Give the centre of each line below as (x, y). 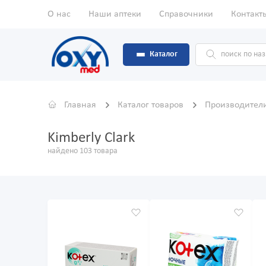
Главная (80, 105)
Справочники (186, 14)
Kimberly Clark (91, 138)
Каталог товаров (152, 105)
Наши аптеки (115, 14)
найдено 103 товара (83, 151)
